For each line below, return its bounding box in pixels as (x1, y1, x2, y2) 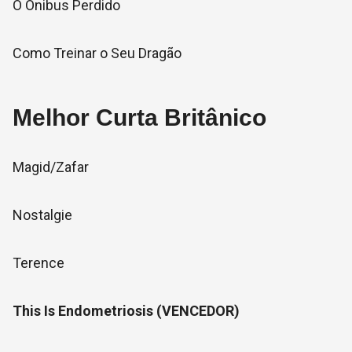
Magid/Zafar (13, 159, 89, 175)
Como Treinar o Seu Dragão (13, 45, 181, 61)
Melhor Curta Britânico (13, 104, 266, 130)
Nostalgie (13, 207, 72, 223)
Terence (13, 255, 64, 271)
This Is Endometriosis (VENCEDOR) (13, 302, 240, 319)
